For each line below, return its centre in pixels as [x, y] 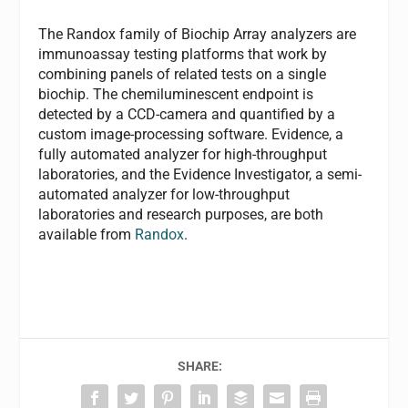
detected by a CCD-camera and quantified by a [187, 115]
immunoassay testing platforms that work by [183, 55]
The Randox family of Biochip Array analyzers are [198, 35]
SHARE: [199, 367]
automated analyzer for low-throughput [164, 195]
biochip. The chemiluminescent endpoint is [176, 95]
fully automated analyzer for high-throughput [183, 155]
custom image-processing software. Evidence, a [191, 135]
